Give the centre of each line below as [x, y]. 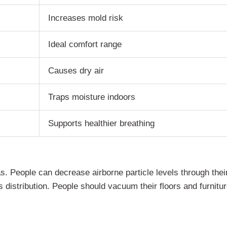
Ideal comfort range [85, 44]
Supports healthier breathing [102, 123]
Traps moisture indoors [92, 97]
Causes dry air [76, 70]
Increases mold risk [86, 17]
